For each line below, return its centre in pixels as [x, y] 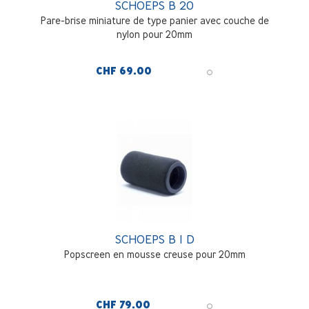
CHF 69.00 [124, 71]
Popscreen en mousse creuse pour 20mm [154, 255]
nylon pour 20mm [154, 34]
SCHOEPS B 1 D [154, 239]
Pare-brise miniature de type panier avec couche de [154, 21]
